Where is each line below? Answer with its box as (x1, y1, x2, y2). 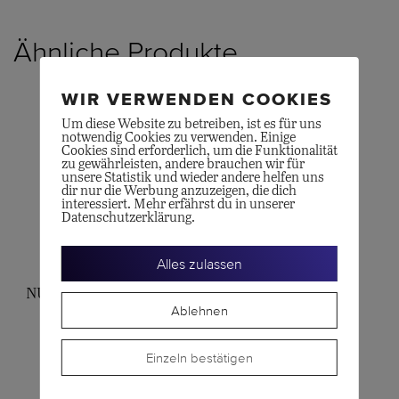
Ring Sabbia (256, 287, 337, 303)
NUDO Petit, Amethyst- (26, 287, 180, 303)
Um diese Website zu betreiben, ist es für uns (61, 117, 322, 131)
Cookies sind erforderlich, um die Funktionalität (61, 143, 338, 158)
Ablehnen (170, 302, 228, 318)
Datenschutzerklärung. (61, 210, 195, 224)
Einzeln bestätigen (145, 349, 253, 365)
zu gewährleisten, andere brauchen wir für (61, 157, 305, 171)
